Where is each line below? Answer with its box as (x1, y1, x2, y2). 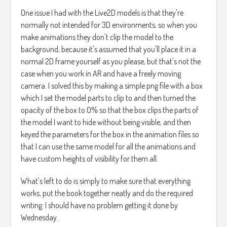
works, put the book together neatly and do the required (21, 188, 193, 199)
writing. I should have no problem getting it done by (21, 200, 178, 211)
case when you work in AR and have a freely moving (21, 68, 181, 79)
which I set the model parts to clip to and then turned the (21, 93, 196, 103)
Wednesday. (21, 212, 58, 223)
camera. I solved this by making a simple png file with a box (21, 81, 203, 91)
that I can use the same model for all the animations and (21, 141, 196, 152)
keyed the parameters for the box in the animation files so (21, 129, 199, 140)
